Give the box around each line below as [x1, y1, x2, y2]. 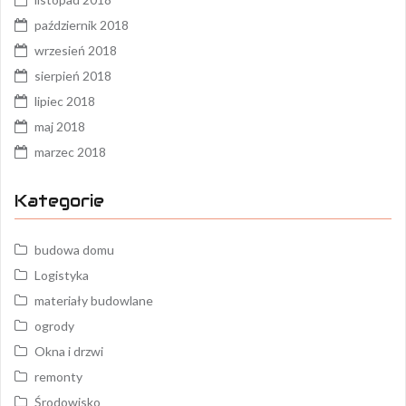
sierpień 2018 [34, 68, 111, 83]
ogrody [34, 318, 74, 333]
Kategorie [14, 190, 104, 211]
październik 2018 [34, 17, 129, 33]
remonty [34, 369, 82, 384]
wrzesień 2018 [34, 43, 117, 58]
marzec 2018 [34, 144, 106, 159]
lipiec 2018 [34, 93, 95, 109]
